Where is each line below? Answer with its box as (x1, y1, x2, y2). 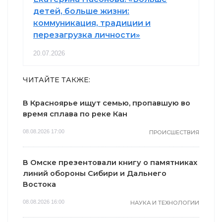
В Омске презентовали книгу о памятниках (23, 158, 197, 167)
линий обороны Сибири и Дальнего (23, 168, 166, 178)
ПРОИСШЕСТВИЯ (149, 128, 199, 136)
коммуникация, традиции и (33, 18, 151, 28)
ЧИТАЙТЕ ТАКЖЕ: (23, 75, 90, 84)
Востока (23, 179, 56, 189)
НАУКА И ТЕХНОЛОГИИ (130, 199, 199, 206)
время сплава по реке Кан (23, 109, 127, 118)
